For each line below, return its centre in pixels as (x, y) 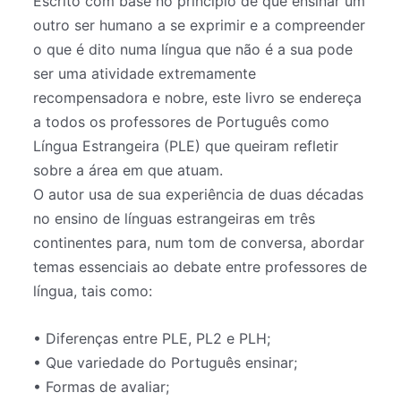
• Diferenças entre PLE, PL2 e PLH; (152, 338)
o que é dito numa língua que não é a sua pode (193, 50)
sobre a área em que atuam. (128, 171)
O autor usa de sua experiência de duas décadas (199, 195)
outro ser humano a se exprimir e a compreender (200, 26)
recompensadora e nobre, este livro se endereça (198, 98)
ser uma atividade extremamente (145, 74)
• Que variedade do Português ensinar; (166, 362)
